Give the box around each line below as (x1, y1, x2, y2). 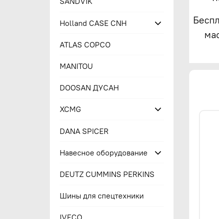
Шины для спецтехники (60, 191, 144, 201)
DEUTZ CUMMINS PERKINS (60, 169, 155, 179)
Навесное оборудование (60, 147, 148, 157)
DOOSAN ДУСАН (60, 83, 119, 93)
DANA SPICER (60, 126, 109, 136)
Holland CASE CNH (60, 18, 127, 28)
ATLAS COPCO (60, 39, 111, 49)
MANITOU (60, 61, 93, 71)
